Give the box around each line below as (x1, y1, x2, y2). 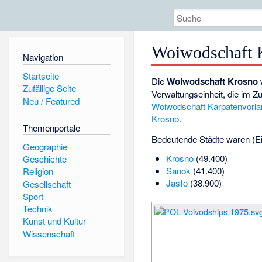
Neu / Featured (22, 94, 80, 107)
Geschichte (22, 152, 67, 165)
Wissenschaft (22, 227, 75, 240)
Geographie (22, 140, 67, 153)
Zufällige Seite (22, 82, 76, 95)
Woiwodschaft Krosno (167, 75, 258, 88)
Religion (22, 165, 53, 178)
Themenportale (22, 121, 80, 134)
